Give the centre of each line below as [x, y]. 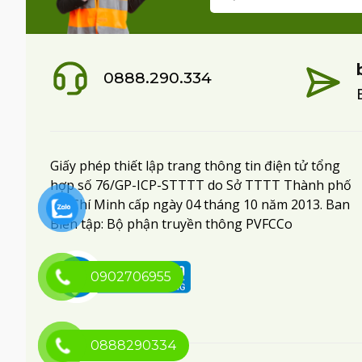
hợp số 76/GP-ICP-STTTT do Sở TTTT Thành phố [201, 185]
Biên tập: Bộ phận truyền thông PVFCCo [171, 223]
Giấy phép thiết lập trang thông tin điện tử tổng [195, 165]
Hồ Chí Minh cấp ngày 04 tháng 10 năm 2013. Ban [200, 204]
